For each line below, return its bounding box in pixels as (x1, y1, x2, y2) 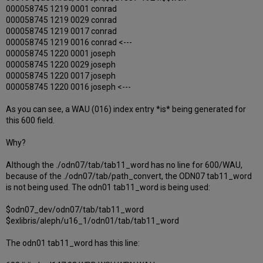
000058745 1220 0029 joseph (6, 60, 116, 70)
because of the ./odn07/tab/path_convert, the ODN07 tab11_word (6, 171, 252, 181)
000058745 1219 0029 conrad (6, 15, 117, 25)
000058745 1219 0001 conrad (6, 4, 117, 14)
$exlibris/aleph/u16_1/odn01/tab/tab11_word (6, 216, 180, 226)
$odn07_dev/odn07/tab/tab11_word (6, 205, 144, 215)
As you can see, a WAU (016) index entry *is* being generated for (6, 104, 247, 114)
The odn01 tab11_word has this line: (6, 238, 140, 248)
